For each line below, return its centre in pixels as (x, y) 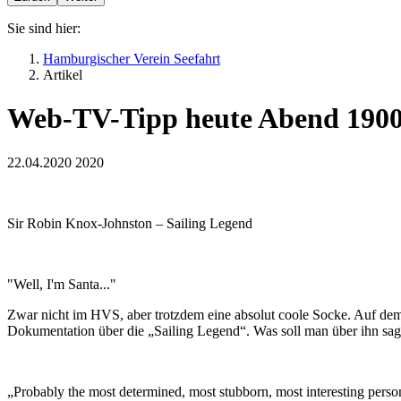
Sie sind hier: (44, 28)
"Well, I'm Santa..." (62, 284)
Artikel (63, 75)
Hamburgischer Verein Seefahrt (132, 59)
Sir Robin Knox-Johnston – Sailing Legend (130, 223)
